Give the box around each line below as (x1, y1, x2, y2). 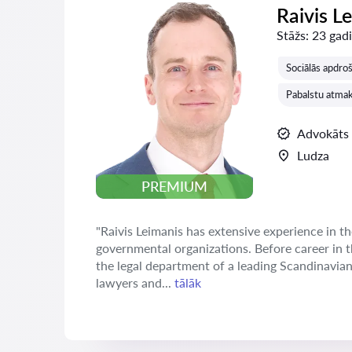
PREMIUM (141, 178, 207, 196)
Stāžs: (277, 27, 309, 42)
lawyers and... (96, 275, 174, 290)
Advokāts (297, 126, 349, 141)
